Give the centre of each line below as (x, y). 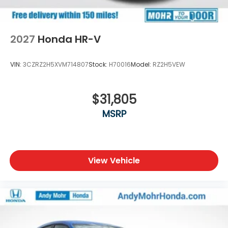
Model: (142, 64)
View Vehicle (114, 161)
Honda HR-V (69, 39)
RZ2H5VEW (169, 64)
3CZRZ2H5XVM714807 (56, 64)
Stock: (99, 64)
